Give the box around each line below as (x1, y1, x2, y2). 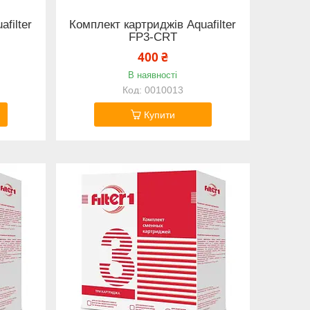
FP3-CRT (128, 30, 177, 44)
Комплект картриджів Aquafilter (69, 18, 237, 32)
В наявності (128, 69, 178, 80)
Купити (143, 109, 175, 120)
